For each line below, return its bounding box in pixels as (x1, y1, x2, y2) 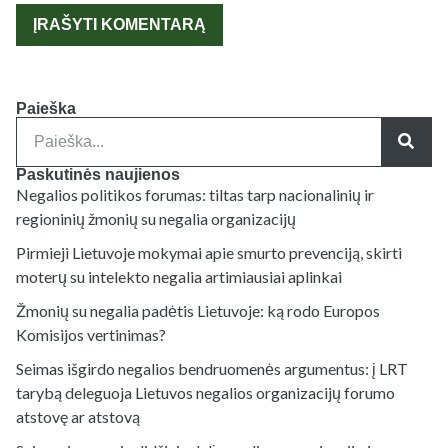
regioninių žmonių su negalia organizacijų (16, 208, 296, 228)
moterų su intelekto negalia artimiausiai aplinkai (16, 266, 342, 286)
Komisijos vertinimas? (16, 324, 166, 344)
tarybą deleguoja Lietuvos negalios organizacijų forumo (16, 382, 395, 402)
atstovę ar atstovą (16, 406, 140, 426)
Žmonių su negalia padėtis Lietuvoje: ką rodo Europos (16, 300, 380, 320)
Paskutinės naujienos (16, 165, 180, 183)
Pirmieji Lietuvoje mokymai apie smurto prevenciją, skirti (16, 242, 402, 262)
